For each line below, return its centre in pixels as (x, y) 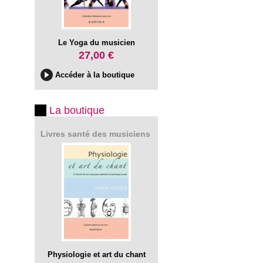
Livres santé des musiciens (95, 134)
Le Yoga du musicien (96, 43)
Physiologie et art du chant (96, 254)
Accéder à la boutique (95, 75)
